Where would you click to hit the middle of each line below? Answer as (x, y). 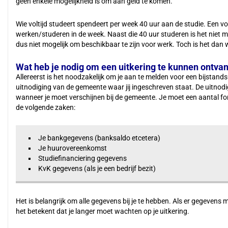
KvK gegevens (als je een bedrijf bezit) (97, 168)
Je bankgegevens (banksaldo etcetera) (99, 138)
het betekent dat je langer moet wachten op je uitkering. (103, 211)
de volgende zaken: (46, 107)
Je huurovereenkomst (73, 148)
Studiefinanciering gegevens (82, 158)
